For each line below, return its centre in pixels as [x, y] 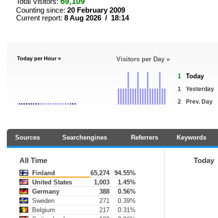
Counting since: [42, 10]
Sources [27, 137]
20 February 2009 [96, 10]
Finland [43, 173]
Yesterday [200, 89]
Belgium [43, 210]
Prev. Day [199, 102]
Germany [45, 191]
